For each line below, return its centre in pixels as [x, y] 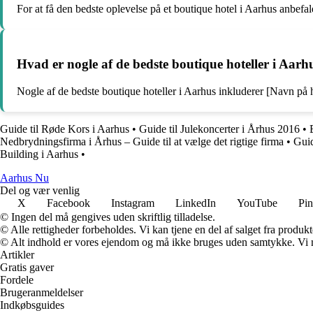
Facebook [68, 203]
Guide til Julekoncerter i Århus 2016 [219, 129]
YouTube [257, 203]
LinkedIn [196, 203]
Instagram [133, 203]
